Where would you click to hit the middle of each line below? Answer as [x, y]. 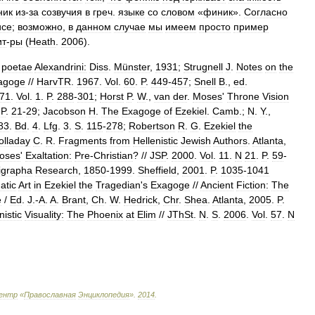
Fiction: [252, 185]
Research [57, 170]
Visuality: [44, 214]
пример [251, 27]
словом [178, 12]
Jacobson [64, 111]
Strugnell [203, 67]
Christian [113, 155]
